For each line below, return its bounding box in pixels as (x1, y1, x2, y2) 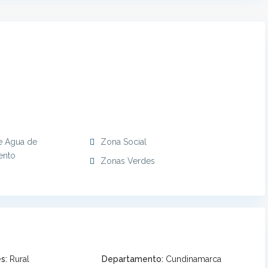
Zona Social (100, 137, 147, 147)
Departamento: (102, 254, 163, 264)
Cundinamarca (166, 254, 221, 264)
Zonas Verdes (100, 156, 155, 166)
